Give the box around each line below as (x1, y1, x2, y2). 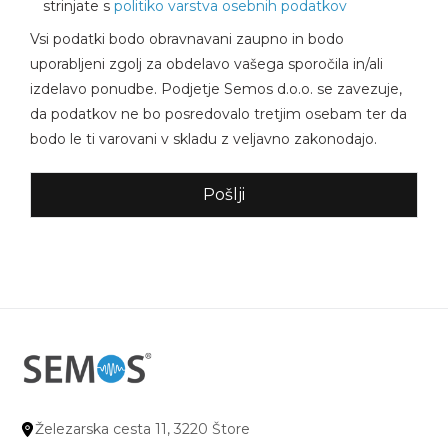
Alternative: (30, 236, 109, 255)
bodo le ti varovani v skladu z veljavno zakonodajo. (30, 130, 377, 149)
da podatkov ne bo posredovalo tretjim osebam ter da (30, 105, 407, 124)
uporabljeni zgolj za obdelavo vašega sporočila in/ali (30, 55, 383, 74)
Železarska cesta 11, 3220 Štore (35, 420, 250, 439)
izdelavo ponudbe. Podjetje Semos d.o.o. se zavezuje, (30, 80, 402, 99)
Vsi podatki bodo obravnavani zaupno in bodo (30, 30, 344, 49)
